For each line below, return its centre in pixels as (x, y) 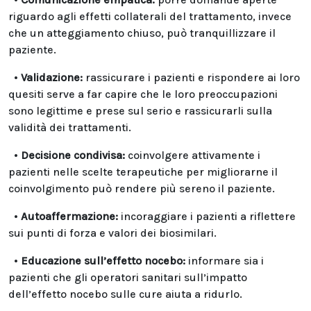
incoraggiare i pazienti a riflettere (207, 216)
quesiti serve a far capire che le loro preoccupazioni (143, 94)
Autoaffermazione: (69, 216)
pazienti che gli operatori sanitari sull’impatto (128, 277)
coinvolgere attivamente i (193, 155)
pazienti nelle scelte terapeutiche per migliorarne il (143, 172)
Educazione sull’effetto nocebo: (104, 261)
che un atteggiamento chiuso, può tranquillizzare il (142, 33)
